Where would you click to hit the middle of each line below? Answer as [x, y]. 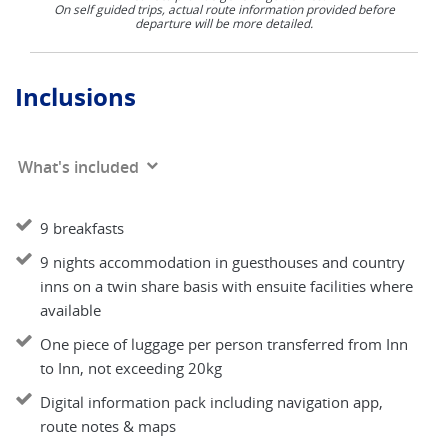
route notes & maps [108, 426]
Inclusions [75, 97]
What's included [78, 167]
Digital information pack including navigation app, [211, 402]
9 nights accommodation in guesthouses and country [222, 262]
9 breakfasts [82, 228]
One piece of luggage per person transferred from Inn [224, 344]
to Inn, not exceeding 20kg [131, 368]
